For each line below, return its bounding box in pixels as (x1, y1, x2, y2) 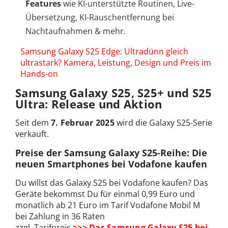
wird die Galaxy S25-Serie (117, 117, 213, 129)
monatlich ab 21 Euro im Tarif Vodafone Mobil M (15, 199, 200, 211)
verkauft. (15, 128, 49, 140)
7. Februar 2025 (51, 117, 117, 129)
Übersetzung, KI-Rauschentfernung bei (25, 12, 174, 23)
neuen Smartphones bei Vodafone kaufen (15, 158, 207, 170)
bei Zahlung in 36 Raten (15, 211, 105, 222)
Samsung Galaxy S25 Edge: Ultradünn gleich (20, 46, 188, 58)
